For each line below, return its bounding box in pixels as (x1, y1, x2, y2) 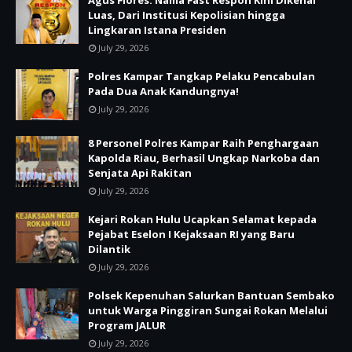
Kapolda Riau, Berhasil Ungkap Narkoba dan (88, 151, 320, 165)
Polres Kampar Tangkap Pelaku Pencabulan (88, 69, 315, 83)
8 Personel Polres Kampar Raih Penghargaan (88, 136, 319, 150)
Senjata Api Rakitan (88, 166, 192, 180)
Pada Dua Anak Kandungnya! (88, 84, 239, 98)
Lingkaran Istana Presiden (88, 23, 226, 37)
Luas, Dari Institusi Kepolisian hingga (88, 8, 285, 22)
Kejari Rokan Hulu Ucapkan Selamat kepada (88, 212, 317, 226)
